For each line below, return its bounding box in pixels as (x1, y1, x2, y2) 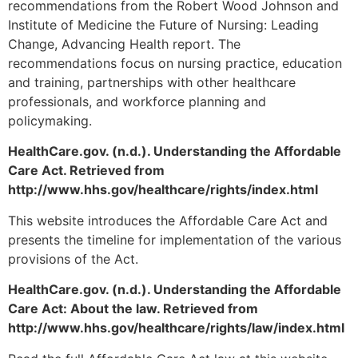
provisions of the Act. (8, 250, 138, 267)
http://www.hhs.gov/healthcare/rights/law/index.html (8, 320, 344, 336)
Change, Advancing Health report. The (8, 36, 241, 53)
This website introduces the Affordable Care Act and (8, 212, 328, 229)
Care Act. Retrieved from (8, 162, 165, 179)
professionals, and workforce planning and (8, 93, 266, 110)
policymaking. (8, 113, 92, 129)
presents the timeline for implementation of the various (8, 231, 341, 248)
